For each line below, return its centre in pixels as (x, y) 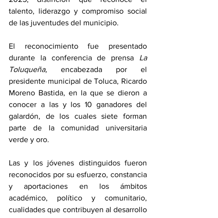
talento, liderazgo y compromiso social (78, 11)
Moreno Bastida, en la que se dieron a (78, 92)
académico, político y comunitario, (78, 198)
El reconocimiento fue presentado (78, 46)
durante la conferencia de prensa (74, 57)
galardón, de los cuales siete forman (78, 116)
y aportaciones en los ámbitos (78, 186)
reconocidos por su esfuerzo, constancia (78, 174)
